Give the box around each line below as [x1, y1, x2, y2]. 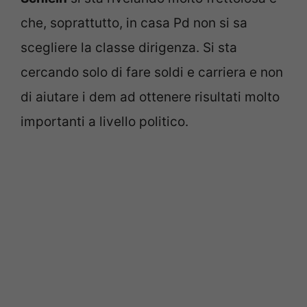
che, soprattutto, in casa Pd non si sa [21, 14, 247, 31]
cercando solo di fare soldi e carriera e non [21, 64, 283, 80]
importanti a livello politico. [21, 113, 188, 130]
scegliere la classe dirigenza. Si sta [21, 39, 237, 56]
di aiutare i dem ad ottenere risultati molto [21, 88, 280, 105]
